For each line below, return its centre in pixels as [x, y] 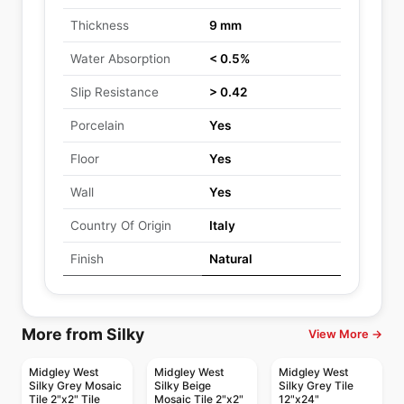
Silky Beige [182, 386]
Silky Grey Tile [317, 386]
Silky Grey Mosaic [75, 386]
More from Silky [83, 334]
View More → [345, 334]
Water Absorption [120, 59]
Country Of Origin [121, 225]
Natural [231, 259]
